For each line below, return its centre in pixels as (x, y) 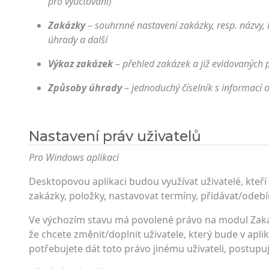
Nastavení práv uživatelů (115, 136)
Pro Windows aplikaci (74, 157)
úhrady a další (78, 40)
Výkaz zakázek (80, 64)
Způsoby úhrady (85, 88)
